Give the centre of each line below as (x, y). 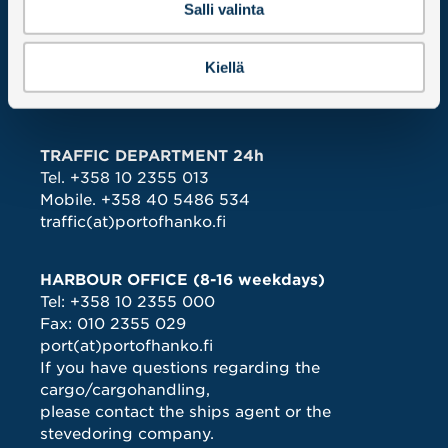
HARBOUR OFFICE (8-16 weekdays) (182, 280)
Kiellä (224, 67)
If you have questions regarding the (180, 368)
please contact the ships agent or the (185, 412)
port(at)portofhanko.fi (126, 346)
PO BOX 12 (82, 54)
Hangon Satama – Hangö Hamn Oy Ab (190, 32)
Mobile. (70, 200)
